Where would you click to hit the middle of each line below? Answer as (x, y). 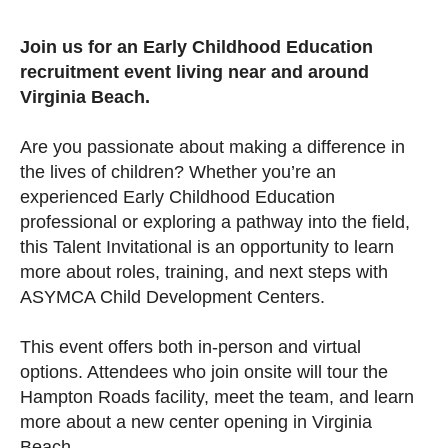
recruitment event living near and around (194, 72)
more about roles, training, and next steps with (204, 272)
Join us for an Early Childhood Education (196, 47)
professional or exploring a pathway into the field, (215, 222)
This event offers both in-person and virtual (190, 347)
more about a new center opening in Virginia (196, 422)
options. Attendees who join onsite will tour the (204, 372)
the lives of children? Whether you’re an (178, 172)
